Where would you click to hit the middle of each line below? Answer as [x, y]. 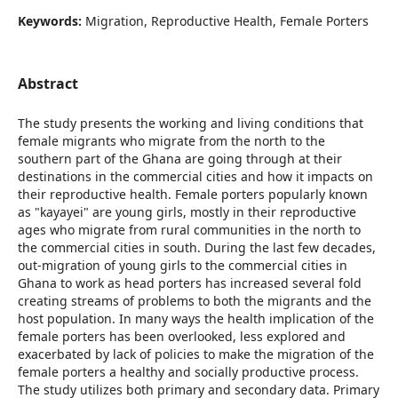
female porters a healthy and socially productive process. [188, 372]
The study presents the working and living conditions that [190, 123]
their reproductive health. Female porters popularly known [192, 194]
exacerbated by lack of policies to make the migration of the [195, 354]
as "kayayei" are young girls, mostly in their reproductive [187, 212]
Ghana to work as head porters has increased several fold [189, 283]
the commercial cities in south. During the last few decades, [196, 247]
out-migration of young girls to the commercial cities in [182, 265]
